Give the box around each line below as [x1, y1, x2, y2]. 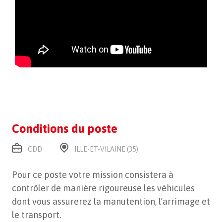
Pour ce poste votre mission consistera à [12, 169, 173, 180]
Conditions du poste [12, 122, 117, 136]
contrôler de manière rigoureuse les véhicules [12, 183, 195, 194]
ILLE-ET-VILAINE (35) [74, 145, 138, 154]
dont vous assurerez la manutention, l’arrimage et [12, 196, 210, 207]
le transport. [12, 210, 61, 221]
